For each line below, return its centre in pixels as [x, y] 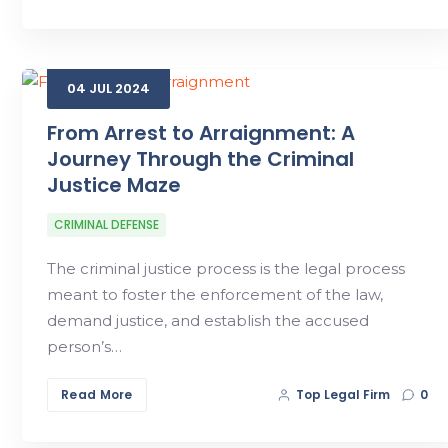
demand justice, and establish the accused [208, 320]
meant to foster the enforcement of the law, [215, 294]
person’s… [84, 346]
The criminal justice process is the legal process [226, 268]
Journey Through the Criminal [200, 158]
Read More [97, 394]
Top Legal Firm [342, 394]
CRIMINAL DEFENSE [106, 224]
